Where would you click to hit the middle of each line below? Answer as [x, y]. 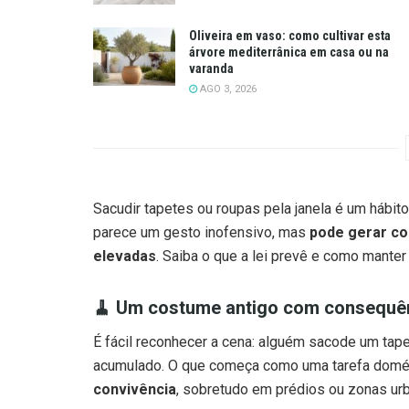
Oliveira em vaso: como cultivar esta [290, 36]
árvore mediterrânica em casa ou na [289, 52]
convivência [135, 390]
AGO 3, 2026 [227, 89]
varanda [211, 69]
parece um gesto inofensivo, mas [201, 233]
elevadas [125, 257]
